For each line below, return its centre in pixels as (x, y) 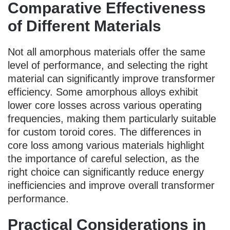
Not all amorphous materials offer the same (107, 52)
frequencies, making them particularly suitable (112, 118)
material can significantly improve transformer (111, 78)
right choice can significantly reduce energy (106, 172)
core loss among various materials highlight (106, 145)
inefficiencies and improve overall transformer (111, 185)
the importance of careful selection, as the (103, 158)
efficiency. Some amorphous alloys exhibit (103, 92)
